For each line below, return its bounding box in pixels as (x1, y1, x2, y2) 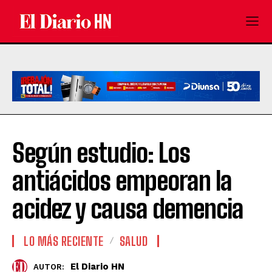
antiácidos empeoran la (12, 165, 232, 196)
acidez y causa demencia (12, 193, 243, 224)
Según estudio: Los (12, 137, 190, 168)
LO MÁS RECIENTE (24, 233, 104, 248)
